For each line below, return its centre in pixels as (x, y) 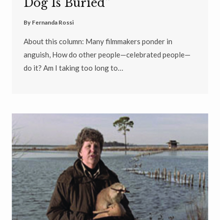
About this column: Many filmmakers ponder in (98, 41)
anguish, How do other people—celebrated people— (107, 54)
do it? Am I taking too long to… (73, 68)
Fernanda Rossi (53, 22)
